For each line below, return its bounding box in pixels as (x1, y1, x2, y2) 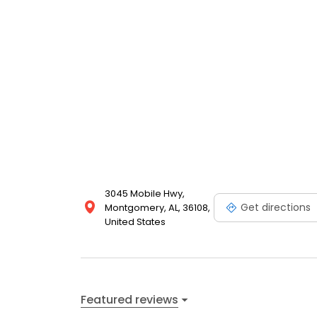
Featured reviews (81, 291, 178, 308)
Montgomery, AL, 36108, (105, 201, 210, 214)
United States (105, 215, 166, 229)
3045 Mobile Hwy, (105, 187, 185, 200)
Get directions (241, 200, 311, 214)
